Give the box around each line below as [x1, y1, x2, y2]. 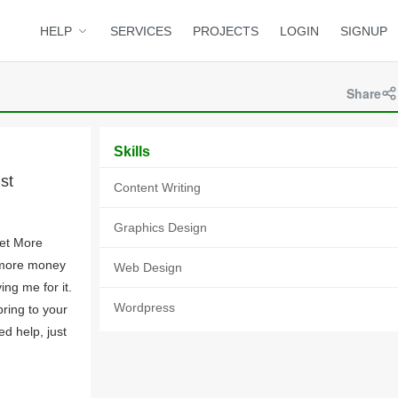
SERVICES [110, 24, 171, 38]
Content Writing [114, 180, 201, 195]
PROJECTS [193, 24, 259, 38]
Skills [114, 144, 150, 159]
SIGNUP [340, 24, 387, 38]
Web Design [114, 260, 182, 275]
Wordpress [114, 300, 175, 314]
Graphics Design [114, 220, 207, 235]
